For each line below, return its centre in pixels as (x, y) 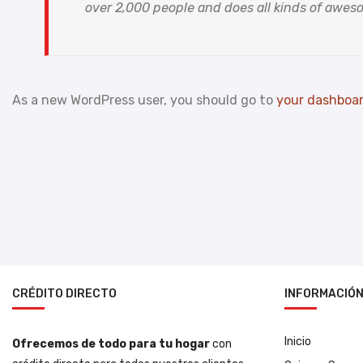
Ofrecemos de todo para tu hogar (111, 344)
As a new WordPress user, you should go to (144, 100)
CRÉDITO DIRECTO (64, 293)
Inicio (298, 341)
